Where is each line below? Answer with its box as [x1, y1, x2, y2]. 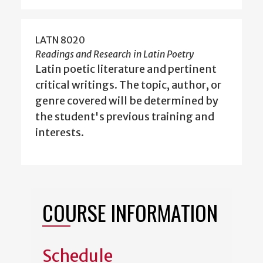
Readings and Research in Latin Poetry [35, 48, 194, 60]
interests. [35, 126, 84, 140]
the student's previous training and [35, 110, 214, 124]
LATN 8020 [35, 34, 85, 46]
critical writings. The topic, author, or [35, 78, 221, 92]
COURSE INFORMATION [42, 197, 218, 228]
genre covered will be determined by [35, 94, 218, 108]
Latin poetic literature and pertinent [35, 62, 217, 76]
